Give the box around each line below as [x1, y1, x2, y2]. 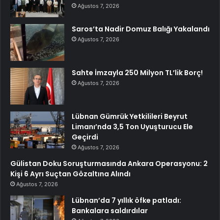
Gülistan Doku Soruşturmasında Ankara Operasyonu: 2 [10, 159, 208, 169]
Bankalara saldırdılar [72, 206, 148, 216]
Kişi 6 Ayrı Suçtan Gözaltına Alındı [10, 169, 131, 179]
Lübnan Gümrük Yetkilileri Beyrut [72, 111, 188, 122]
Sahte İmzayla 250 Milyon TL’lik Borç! [72, 68, 203, 78]
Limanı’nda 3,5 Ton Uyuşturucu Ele [72, 122, 193, 132]
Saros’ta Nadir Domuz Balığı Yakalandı [72, 24, 210, 34]
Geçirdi [72, 132, 98, 142]
